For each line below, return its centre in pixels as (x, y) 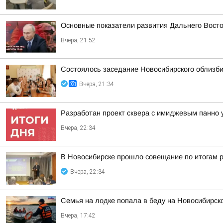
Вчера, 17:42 (78, 216)
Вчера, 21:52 (78, 40)
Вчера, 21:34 (97, 84)
